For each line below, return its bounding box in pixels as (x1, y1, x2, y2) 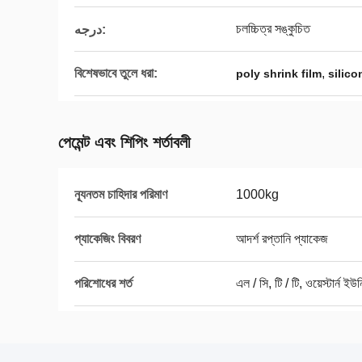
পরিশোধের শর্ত (74, 276, 133, 290)
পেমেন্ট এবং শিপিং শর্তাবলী (58, 133, 191, 151)
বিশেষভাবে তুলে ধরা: (74, 66, 158, 80)
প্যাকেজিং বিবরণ (74, 232, 141, 246)
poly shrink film (236, 67, 322, 80)
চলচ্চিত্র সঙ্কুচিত (236, 22, 310, 36)
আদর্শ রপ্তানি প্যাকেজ (236, 232, 328, 246)
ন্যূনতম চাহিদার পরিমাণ (74, 187, 167, 201)
